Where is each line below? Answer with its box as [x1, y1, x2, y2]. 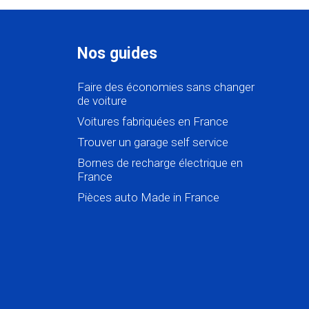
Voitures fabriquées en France [77, 114, 228, 129]
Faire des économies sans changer [77, 80, 255, 94]
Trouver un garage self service [77, 135, 228, 150]
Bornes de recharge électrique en [77, 156, 243, 170]
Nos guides [77, 44, 157, 63]
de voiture [77, 94, 127, 108]
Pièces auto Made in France [77, 190, 219, 205]
